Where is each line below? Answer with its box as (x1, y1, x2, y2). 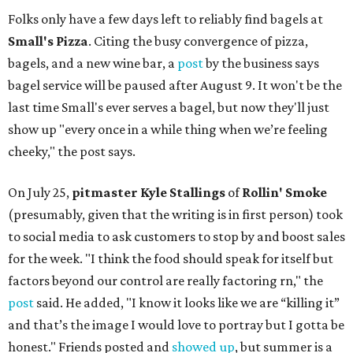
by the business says (203, 55, 319, 71)
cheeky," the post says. (8, 143, 136, 159)
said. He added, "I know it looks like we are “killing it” (34, 295, 340, 310)
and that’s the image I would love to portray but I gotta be (8, 317, 344, 333)
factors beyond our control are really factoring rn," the (8, 273, 323, 288)
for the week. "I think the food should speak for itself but (8, 251, 333, 266)
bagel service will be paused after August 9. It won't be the (8, 77, 342, 93)
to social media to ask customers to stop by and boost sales (8, 229, 345, 244)
